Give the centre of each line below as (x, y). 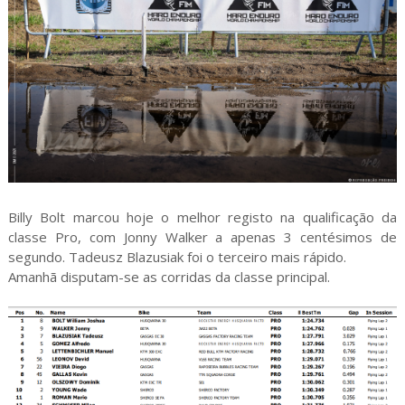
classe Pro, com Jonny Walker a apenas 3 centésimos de (202, 237)
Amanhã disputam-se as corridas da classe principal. (169, 277)
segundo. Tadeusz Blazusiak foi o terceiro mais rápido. (177, 257)
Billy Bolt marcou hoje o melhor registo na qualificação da (202, 217)
